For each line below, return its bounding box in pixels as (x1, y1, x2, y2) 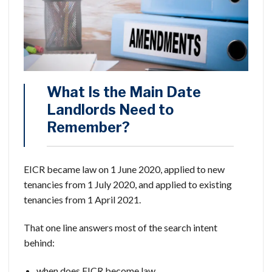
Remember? (47, 119, 130, 137)
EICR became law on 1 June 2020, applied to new (24, 163, 225, 175)
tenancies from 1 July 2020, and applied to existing (24, 178, 232, 191)
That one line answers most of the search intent (24, 221, 217, 233)
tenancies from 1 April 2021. (24, 194, 141, 206)
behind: (24, 236, 55, 248)
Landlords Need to (47, 101, 174, 119)
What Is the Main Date (47, 84, 201, 101)
